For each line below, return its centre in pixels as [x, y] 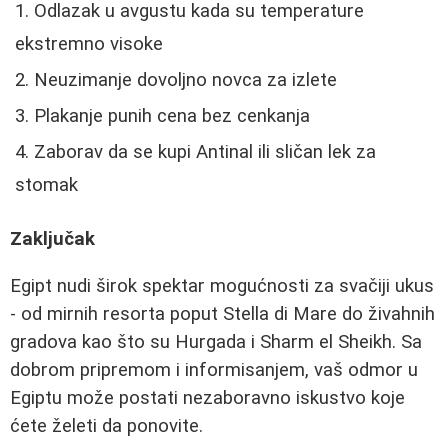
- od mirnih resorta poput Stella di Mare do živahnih [222, 313]
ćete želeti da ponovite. [106, 425]
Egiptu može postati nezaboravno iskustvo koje [207, 397]
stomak [46, 184]
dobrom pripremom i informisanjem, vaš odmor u [214, 369]
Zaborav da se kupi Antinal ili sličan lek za [205, 151]
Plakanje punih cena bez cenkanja [172, 115]
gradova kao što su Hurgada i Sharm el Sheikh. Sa [216, 341]
